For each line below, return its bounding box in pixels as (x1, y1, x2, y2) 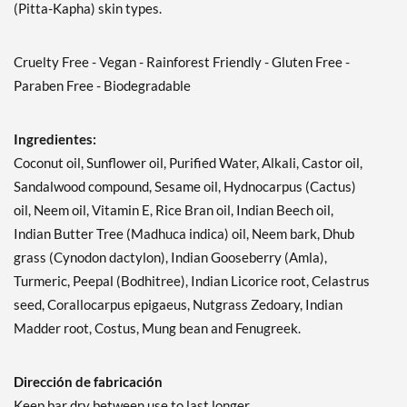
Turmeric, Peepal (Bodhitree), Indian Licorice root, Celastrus (14, 273, 370, 290)
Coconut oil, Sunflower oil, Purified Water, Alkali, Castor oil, (14, 154, 362, 172)
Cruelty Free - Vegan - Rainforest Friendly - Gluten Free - (14, 54, 350, 71)
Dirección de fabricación (14, 373, 163, 391)
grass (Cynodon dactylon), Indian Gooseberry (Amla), (14, 249, 327, 266)
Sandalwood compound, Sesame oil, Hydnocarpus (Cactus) (14, 178, 356, 195)
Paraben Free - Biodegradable (14, 77, 191, 94)
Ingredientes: (14, 131, 96, 148)
